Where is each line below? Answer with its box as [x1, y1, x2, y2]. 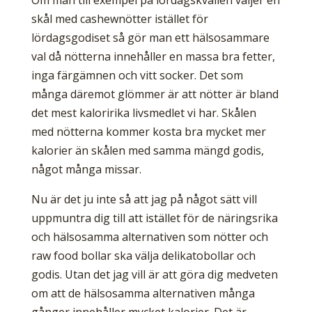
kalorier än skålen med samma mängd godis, [31, 143, 264, 159]
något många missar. [31, 162, 141, 178]
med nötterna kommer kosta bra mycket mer [31, 124, 266, 140]
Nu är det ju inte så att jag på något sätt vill [31, 192, 257, 208]
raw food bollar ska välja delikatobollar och [31, 248, 256, 264]
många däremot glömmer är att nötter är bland [31, 86, 279, 102]
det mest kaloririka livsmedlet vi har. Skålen [31, 105, 256, 121]
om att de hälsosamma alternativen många [31, 286, 255, 302]
